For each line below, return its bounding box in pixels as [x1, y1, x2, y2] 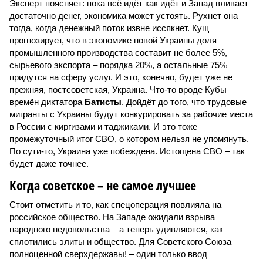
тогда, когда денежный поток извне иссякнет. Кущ [9, 23, 209, 33]
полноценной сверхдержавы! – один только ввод [9, 249, 207, 259]
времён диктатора [9, 97, 85, 107]
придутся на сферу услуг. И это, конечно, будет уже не [9, 72, 232, 82]
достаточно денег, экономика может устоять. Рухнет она [9, 11, 238, 21]
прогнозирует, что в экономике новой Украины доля [9, 35, 217, 45]
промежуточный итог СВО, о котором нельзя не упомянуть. [9, 134, 249, 144]
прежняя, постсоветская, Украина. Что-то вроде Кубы [9, 85, 227, 95]
